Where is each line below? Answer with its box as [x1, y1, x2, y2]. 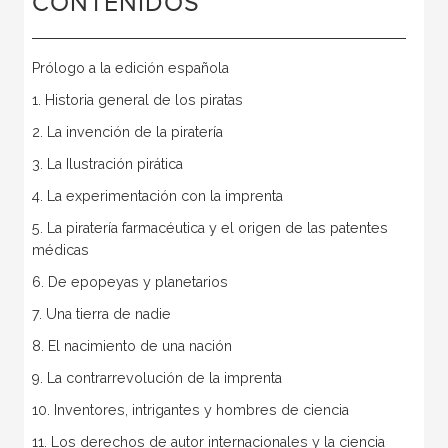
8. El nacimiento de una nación [31, 337, 232, 354]
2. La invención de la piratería [31, 123, 223, 140]
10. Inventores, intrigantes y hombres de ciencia [31, 401, 349, 418]
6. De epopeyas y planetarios [31, 273, 228, 290]
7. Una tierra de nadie [31, 305, 171, 322]
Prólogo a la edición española [31, 59, 229, 76]
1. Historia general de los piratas [31, 91, 243, 108]
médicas [31, 241, 89, 258]
